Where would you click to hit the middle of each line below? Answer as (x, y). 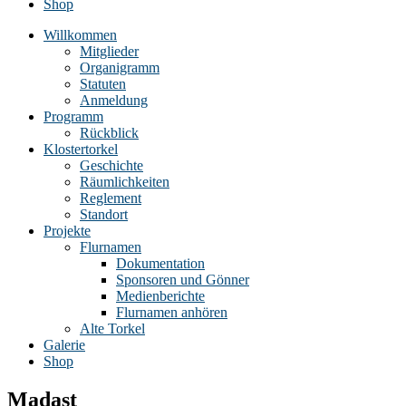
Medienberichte (160, 296)
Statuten (103, 84)
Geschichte (111, 165)
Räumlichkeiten (125, 182)
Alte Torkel (112, 329)
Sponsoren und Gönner (183, 280)
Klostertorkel (81, 149)
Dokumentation (160, 263)
